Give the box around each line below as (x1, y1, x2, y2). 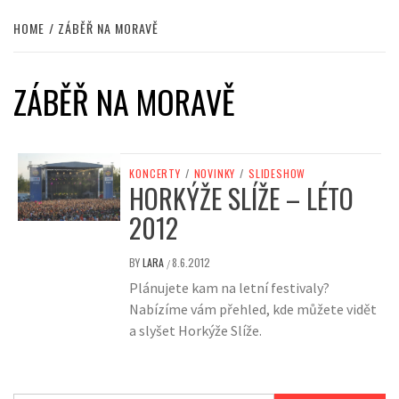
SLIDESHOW (248, 166, 306, 182)
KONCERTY (129, 166, 181, 182)
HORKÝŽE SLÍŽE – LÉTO (129, 178, 354, 219)
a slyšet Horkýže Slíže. (129, 322, 263, 340)
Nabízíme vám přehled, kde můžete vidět (129, 300, 378, 319)
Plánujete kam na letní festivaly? (129, 279, 330, 297)
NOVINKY (193, 166, 236, 182)
